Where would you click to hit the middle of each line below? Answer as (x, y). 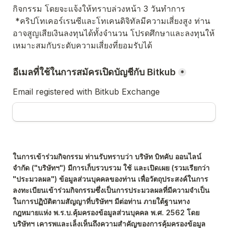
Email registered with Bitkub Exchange (86, 92)
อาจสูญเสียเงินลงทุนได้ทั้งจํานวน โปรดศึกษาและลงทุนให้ (114, 33)
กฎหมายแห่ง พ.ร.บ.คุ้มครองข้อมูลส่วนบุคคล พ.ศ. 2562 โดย (106, 213)
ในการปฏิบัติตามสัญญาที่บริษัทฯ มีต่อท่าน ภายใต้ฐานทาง (101, 202)
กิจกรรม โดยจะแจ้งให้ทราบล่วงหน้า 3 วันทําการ (100, 9)
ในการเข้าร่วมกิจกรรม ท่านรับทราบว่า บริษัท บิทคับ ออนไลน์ (107, 157)
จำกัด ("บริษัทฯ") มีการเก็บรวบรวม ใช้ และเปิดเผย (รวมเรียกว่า (111, 168)
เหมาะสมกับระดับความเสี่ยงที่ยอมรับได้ (82, 46)
